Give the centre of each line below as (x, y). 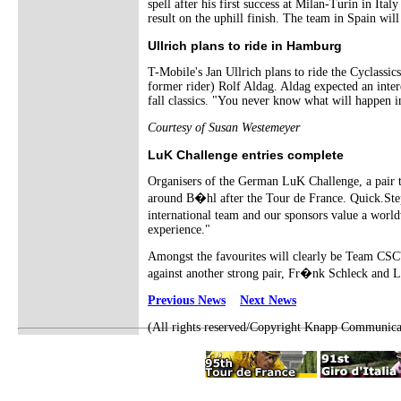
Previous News (187, 300)
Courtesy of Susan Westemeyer (224, 128)
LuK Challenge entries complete (246, 155)
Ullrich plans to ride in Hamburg (245, 46)
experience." (179, 230)
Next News (268, 300)
